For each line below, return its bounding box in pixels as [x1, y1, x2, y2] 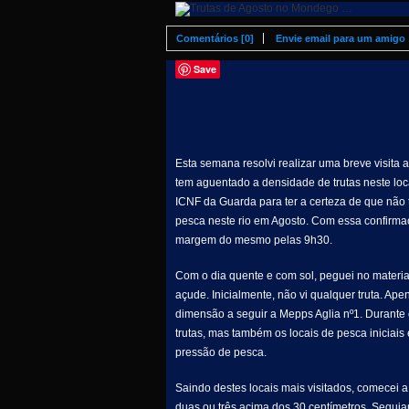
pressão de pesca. [175, 346, 267, 359]
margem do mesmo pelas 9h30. [175, 234, 332, 246]
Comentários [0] [176, 33, 254, 44]
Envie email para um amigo [276, 33, 405, 44]
